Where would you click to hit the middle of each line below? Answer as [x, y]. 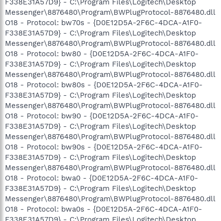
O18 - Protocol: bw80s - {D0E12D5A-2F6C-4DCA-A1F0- [104, 85]
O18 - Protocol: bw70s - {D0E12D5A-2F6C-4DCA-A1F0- [104, 23]
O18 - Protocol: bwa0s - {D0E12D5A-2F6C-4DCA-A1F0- [104, 209]
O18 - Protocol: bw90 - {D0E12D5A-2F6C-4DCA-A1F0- [102, 116]
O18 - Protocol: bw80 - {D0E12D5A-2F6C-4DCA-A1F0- [102, 54]
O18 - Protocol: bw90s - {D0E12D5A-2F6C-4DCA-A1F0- [104, 147]
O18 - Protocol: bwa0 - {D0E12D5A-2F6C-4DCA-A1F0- [102, 178]
